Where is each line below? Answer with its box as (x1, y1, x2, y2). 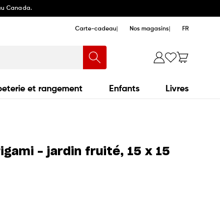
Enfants (109, 84, 139, 93)
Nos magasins (130, 26, 169, 32)
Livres (165, 84, 189, 93)
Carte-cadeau (75, 26, 116, 32)
